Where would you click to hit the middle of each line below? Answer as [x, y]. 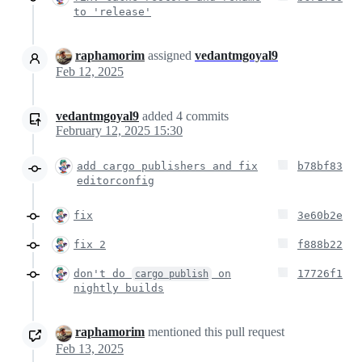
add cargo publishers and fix [167, 166]
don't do [103, 274]
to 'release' [112, 12]
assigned [170, 56]
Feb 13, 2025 [90, 348]
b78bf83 [320, 166]
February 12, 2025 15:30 [119, 131]
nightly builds [119, 288]
